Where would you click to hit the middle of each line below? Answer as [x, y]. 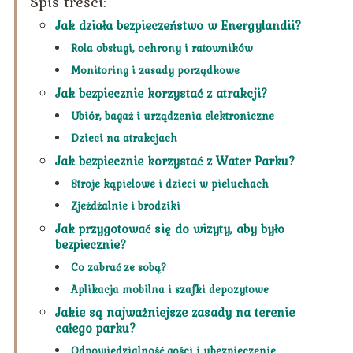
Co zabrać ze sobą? [119, 268]
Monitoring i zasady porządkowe [155, 71]
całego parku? [95, 328]
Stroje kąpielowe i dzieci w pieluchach [169, 184]
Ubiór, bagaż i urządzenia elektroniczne [172, 116]
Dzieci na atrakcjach [124, 138]
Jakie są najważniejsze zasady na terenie [175, 312]
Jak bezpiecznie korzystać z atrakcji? [161, 93]
